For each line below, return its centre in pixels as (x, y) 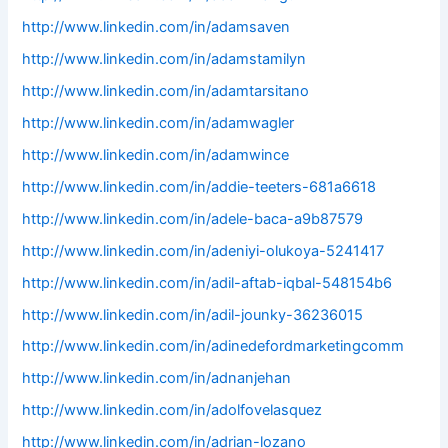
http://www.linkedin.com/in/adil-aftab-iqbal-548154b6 (207, 282)
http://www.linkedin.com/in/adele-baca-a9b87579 (193, 218)
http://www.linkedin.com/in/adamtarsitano (166, 90)
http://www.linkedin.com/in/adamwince (156, 154)
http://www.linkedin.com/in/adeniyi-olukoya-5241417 (203, 250)
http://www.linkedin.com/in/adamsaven (156, 27)
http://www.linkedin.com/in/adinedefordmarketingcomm (213, 346)
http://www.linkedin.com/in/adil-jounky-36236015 (193, 314)
